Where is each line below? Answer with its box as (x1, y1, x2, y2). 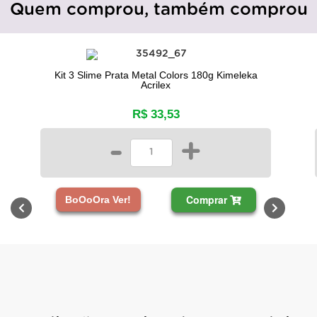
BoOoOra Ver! (65, 193, 131, 205)
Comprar (185, 192, 230, 207)
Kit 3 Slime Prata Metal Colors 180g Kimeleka (54, 69, 258, 81)
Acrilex (141, 79, 171, 91)
